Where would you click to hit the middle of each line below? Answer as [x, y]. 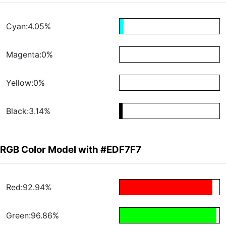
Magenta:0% [30, 55]
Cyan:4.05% [29, 26]
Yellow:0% [25, 83]
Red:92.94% [29, 187]
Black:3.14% [28, 111]
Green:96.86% [33, 216]
